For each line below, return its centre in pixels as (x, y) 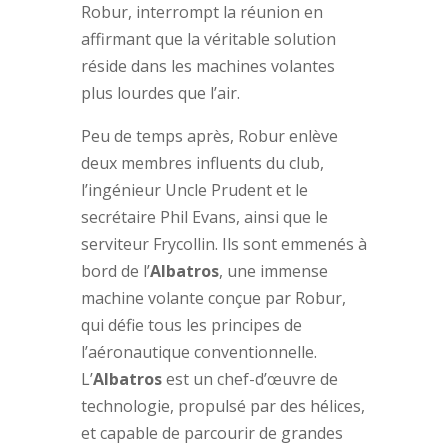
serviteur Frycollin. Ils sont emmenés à (223, 243)
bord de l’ (115, 270)
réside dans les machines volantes (207, 65)
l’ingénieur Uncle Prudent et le (194, 189)
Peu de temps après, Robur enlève (209, 135)
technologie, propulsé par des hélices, (222, 405)
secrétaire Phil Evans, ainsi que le (204, 216)
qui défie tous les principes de (191, 324)
